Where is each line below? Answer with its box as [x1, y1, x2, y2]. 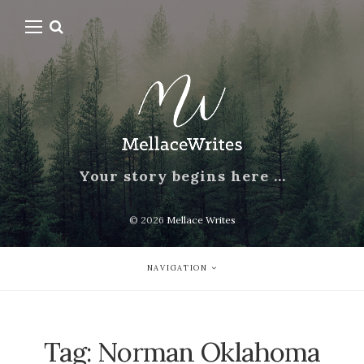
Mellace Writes [166, 214, 236, 227]
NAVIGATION [146, 263, 208, 274]
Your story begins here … [78, 167, 286, 186]
